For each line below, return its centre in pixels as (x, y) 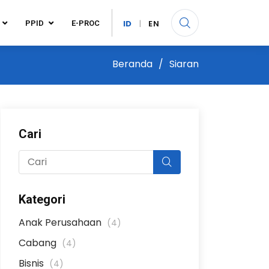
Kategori (42, 199)
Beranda (132, 64)
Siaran (184, 64)
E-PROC (85, 23)
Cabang (39, 243)
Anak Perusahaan (61, 222)
